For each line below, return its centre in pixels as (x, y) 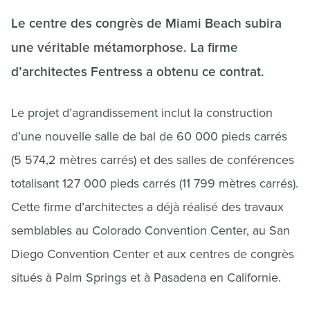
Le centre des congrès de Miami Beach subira (146, 24)
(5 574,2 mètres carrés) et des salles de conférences (153, 160)
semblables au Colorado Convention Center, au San (151, 230)
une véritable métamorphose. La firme (125, 48)
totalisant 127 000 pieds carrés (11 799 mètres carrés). (155, 183)
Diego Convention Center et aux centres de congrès (153, 254)
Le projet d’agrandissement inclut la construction (142, 113)
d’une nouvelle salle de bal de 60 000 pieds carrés (149, 136)
